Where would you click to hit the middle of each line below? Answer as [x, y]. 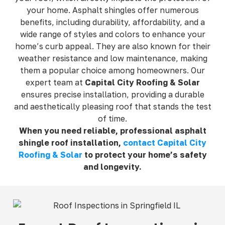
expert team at [55, 82]
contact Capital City [165, 142]
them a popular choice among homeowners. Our [113, 70]
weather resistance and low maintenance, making [113, 58]
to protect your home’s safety [144, 154]
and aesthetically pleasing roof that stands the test [113, 106]
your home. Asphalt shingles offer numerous [113, 10]
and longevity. [113, 166]
